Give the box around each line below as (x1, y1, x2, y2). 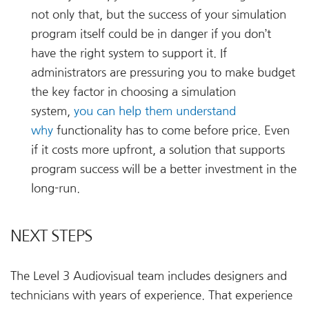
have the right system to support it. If (31, 48, 227, 59)
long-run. (31, 183, 80, 195)
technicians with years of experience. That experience (10, 290, 292, 301)
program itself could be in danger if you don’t (31, 28, 271, 40)
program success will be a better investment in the (31, 163, 297, 175)
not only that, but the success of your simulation (31, 9, 286, 21)
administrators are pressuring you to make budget (31, 67, 295, 79)
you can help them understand (74, 106, 236, 117)
